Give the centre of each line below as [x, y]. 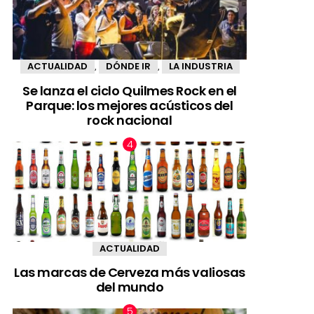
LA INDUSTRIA [200, 67]
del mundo [130, 287]
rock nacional [130, 120]
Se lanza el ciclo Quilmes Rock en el [130, 90]
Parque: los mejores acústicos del [130, 105]
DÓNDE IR [128, 67]
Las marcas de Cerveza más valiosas [130, 273]
